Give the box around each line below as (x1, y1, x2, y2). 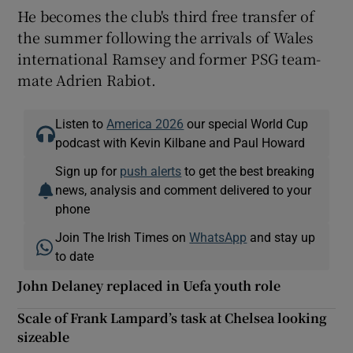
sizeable (17, 327, 70, 346)
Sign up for (55, 164, 121, 177)
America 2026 (106, 117, 184, 130)
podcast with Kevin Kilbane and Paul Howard (55, 136, 306, 149)
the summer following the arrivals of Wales (17, 26, 314, 47)
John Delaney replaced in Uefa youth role (17, 276, 281, 295)
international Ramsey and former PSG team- (17, 47, 321, 69)
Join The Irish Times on (55, 230, 190, 243)
